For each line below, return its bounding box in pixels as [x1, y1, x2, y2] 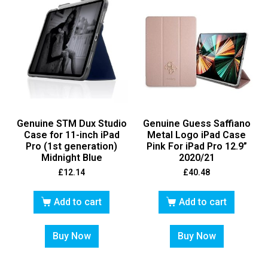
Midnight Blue [41, 151, 102, 163]
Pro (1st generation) [26, 140, 117, 152]
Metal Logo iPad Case [147, 129, 246, 141]
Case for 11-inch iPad [23, 129, 120, 141]
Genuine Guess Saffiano [142, 117, 251, 129]
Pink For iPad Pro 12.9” [146, 140, 247, 152]
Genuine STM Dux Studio [16, 117, 127, 129]
